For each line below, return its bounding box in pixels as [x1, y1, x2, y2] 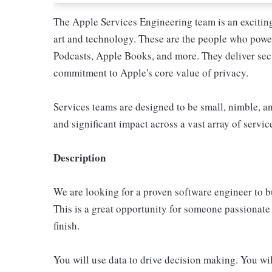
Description [53, 150, 106, 165]
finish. [53, 219, 80, 233]
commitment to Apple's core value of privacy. [53, 66, 248, 80]
